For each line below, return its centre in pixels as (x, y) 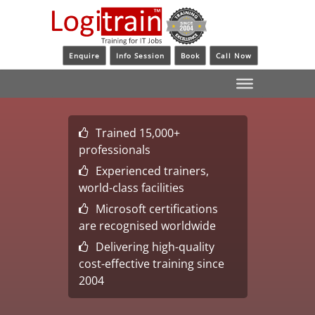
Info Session (140, 56)
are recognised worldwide (147, 225)
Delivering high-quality (155, 246)
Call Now (234, 56)
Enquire (84, 56)
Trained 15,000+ (137, 133)
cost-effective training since (151, 263)
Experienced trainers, (152, 171)
